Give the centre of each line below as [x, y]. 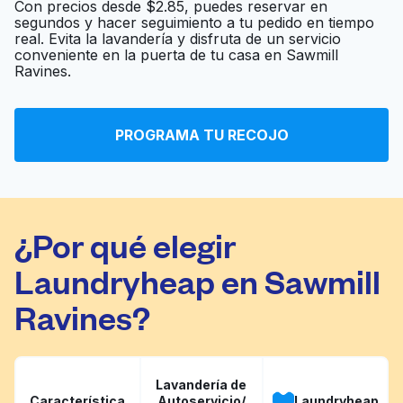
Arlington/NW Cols [136, 77]
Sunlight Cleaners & [139, 34]
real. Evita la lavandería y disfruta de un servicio [178, 39]
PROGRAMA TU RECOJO [201, 135]
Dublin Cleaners [126, 146]
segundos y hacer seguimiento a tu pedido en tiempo [194, 22]
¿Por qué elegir [125, 244]
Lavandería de [201, 384]
